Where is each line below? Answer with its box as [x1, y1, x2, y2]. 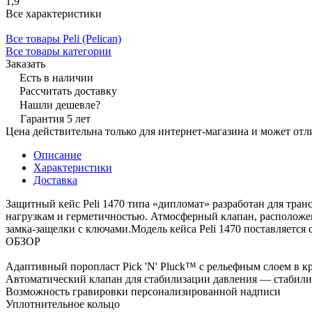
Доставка [33, 173, 77, 186]
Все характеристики [6, 7, 102, 19]
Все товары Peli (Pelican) [6, 32, 121, 45]
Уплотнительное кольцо [6, 297, 120, 310]
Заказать [6, 57, 45, 70]
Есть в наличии [19, 71, 93, 84]
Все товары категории [6, 45, 111, 57]
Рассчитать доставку [19, 84, 117, 97]
